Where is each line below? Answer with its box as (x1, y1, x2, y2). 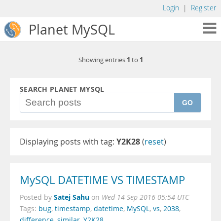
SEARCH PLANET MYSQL (20, 84, 105, 94)
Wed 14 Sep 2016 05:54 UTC (102, 193, 189, 202)
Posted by (20, 193, 54, 202)
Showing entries (78, 56, 127, 64)
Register (191, 3, 216, 12)
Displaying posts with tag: (20, 136, 116, 147)
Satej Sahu (54, 192, 89, 202)
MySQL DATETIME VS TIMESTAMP (20, 173, 185, 187)
